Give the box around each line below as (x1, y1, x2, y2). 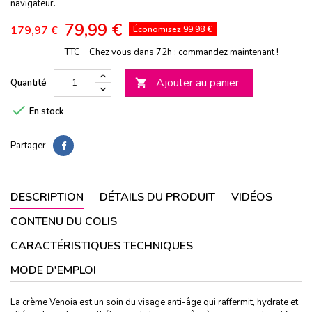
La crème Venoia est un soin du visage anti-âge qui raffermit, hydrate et (10, 295, 298, 309)
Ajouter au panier (156, 75, 239, 91)
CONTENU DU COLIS (10, 213, 117, 229)
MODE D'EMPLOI (10, 262, 96, 278)
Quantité (10, 76, 47, 89)
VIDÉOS (231, 189, 272, 205)
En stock (27, 105, 64, 118)
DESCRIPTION (10, 189, 84, 205)
